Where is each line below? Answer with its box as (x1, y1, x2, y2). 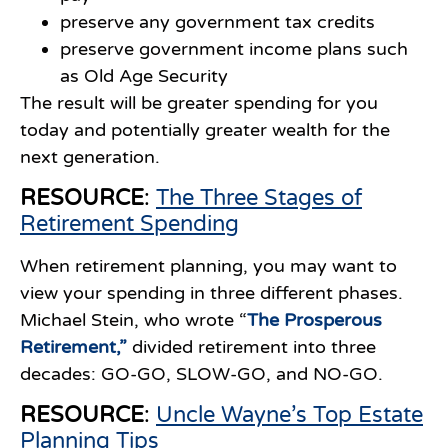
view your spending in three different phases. (20, 281, 403, 304)
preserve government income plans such (60, 37, 408, 60)
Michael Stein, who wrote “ (20, 308, 247, 331)
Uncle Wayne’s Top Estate (156, 402, 423, 429)
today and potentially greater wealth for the (20, 118, 390, 141)
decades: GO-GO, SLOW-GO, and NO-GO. (20, 362, 383, 385)
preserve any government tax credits (60, 10, 375, 33)
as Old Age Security (60, 64, 233, 87)
